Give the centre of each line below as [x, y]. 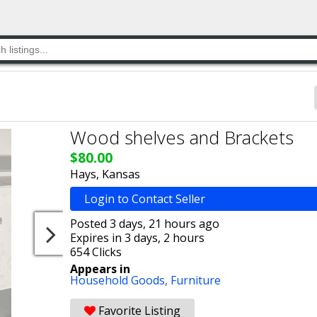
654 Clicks [96, 252]
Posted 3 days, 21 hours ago [145, 224]
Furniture [196, 280]
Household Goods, [120, 280]
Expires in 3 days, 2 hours [137, 238]
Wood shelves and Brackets [182, 138]
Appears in [100, 269]
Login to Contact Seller [145, 199]
